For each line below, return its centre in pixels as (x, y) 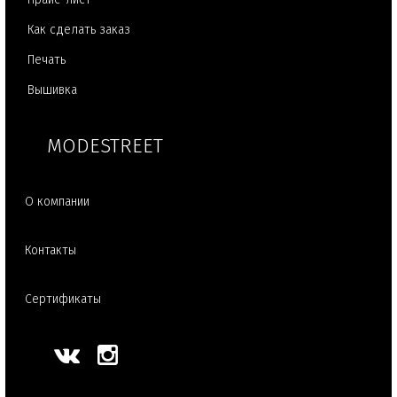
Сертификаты (63, 299)
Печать (47, 60)
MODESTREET (105, 146)
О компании (57, 202)
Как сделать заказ (79, 30)
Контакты (51, 250)
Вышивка (52, 90)
